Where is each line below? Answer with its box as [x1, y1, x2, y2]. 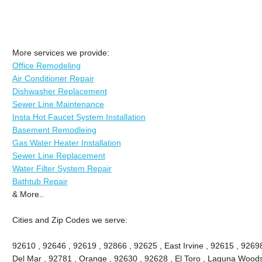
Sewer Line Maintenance [12, 99, 104, 109]
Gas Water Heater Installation [12, 137, 121, 147]
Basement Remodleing [12, 125, 96, 135]
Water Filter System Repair [12, 163, 112, 173]
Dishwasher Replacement [12, 86, 107, 96]
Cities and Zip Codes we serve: [12, 215, 127, 225]
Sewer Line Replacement [12, 150, 105, 160]
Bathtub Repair [12, 176, 68, 186]
